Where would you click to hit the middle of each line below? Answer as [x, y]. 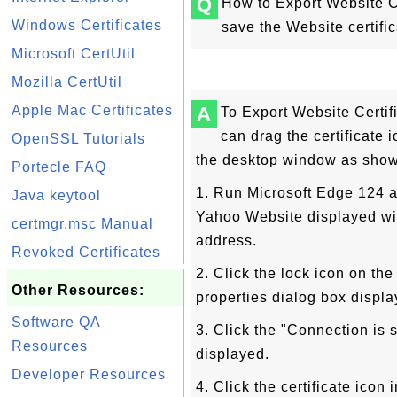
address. [226, 241]
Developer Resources [89, 374]
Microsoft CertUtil [74, 54]
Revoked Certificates [86, 252]
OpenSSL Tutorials [78, 139]
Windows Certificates [87, 25]
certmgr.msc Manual [82, 224]
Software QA [56, 322]
